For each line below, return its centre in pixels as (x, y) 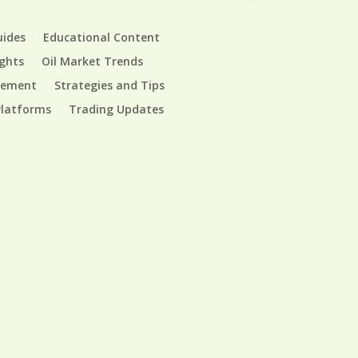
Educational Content (101, 38)
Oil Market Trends (92, 62)
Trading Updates (116, 109)
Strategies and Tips (109, 86)
